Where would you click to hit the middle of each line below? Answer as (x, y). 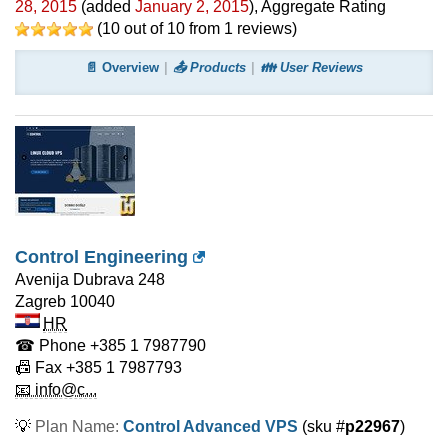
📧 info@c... (56, 389)
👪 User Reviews (311, 67)
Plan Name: (79, 426)
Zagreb (40, 301)
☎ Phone (50, 345)
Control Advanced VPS (210, 426)
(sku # (321, 426)
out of (143, 28)
